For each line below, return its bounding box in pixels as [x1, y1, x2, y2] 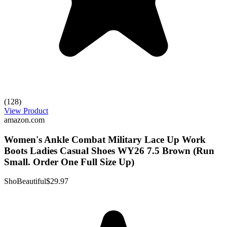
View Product [4, 106, 48, 115]
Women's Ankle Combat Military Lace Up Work [4, 134, 206, 145]
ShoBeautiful [4, 177, 46, 186]
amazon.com [4, 115, 45, 124]
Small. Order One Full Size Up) [4, 156, 134, 167]
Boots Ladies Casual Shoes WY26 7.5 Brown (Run [4, 145, 214, 156]
